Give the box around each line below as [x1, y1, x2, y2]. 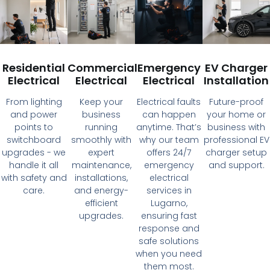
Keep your [80, 95, 123, 108]
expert [88, 146, 115, 159]
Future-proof [209, 95, 263, 108]
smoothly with [71, 133, 131, 146]
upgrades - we [2, 146, 66, 159]
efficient [84, 196, 118, 209]
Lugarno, [150, 196, 187, 209]
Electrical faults [137, 95, 201, 108]
